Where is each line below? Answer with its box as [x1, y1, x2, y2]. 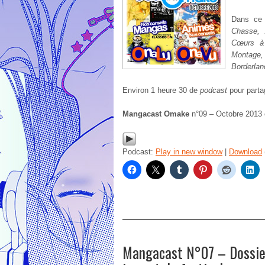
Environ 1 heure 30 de [122, 86, 200, 95]
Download [229, 147, 262, 156]
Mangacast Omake [122, 109, 192, 118]
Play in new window [156, 147, 222, 156]
